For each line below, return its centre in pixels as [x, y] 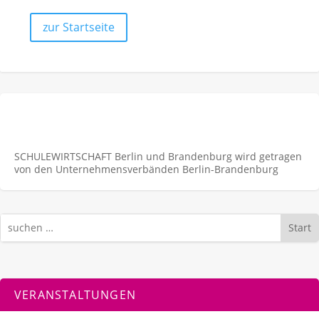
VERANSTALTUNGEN [75, 295]
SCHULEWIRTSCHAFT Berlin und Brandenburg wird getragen [158, 156]
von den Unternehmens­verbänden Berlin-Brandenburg [146, 169]
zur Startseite [79, 27]
